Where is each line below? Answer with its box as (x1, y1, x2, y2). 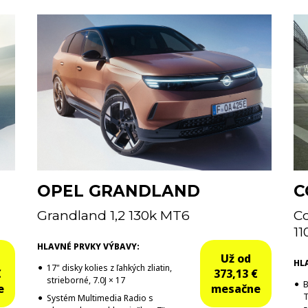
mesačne (210, 280, 261, 296)
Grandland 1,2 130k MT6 (36, 206, 190, 223)
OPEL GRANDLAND (36, 181, 200, 201)
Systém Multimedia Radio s (46, 291, 153, 304)
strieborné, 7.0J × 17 (46, 274, 125, 286)
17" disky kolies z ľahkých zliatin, (46, 261, 172, 274)
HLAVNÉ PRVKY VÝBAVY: (36, 240, 140, 252)
